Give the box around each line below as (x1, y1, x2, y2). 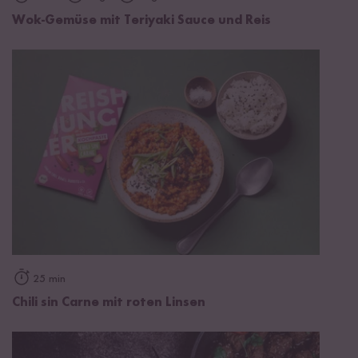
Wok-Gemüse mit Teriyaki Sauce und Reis (12, 14, 271, 28)
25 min (33, 272, 66, 284)
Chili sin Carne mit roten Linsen (12, 296, 205, 309)
